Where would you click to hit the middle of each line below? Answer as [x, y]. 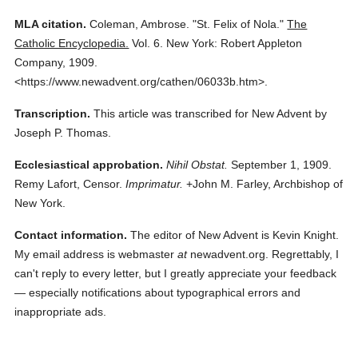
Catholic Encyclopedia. [72, 43]
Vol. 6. [148, 43]
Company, [40, 62]
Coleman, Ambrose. [140, 24]
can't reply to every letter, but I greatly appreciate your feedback [176, 273]
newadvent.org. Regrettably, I [263, 254]
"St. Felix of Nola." [239, 24]
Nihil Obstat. [197, 165]
